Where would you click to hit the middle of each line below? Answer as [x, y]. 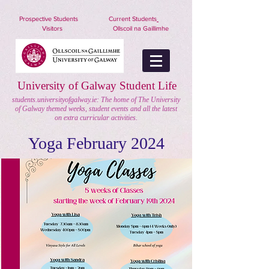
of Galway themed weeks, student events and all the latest [96, 109]
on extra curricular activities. [96, 118]
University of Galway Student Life [97, 86]
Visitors [53, 28]
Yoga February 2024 [96, 143]
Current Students [133, 19]
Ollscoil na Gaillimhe [140, 28]
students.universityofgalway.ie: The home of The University [96, 100]
